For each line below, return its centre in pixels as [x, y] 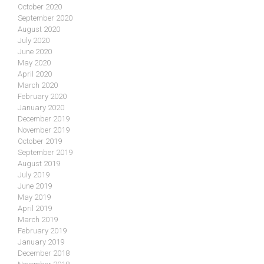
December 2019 [44, 119]
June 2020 [35, 52]
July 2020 [34, 41]
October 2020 [40, 7]
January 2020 [41, 108]
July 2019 [34, 175]
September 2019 [45, 153]
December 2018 [44, 253]
